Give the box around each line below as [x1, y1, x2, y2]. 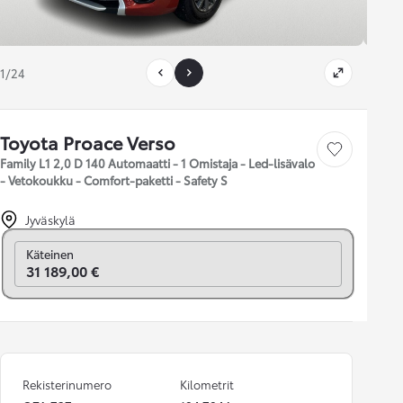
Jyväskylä [25, 211, 76, 228]
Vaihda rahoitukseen [16, 241, 88, 252]
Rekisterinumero [22, 376, 112, 393]
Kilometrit [180, 376, 234, 393]
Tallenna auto [334, 148, 382, 159]
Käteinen [26, 246, 74, 263]
